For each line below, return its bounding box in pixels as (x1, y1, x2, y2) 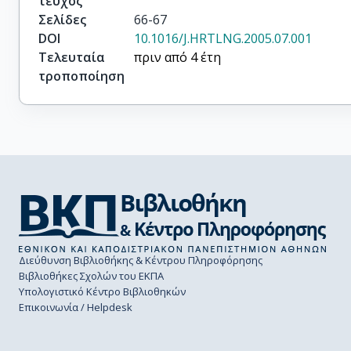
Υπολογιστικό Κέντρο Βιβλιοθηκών (19, 284, 186, 299)
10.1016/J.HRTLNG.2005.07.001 (134, 30, 313, 47)
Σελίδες (38, 11, 86, 28)
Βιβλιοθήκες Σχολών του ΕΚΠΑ (19, 269, 164, 283)
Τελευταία (38, 49, 105, 66)
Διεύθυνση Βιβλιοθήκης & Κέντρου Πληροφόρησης (19, 253, 262, 267)
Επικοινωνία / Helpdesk (19, 300, 132, 314)
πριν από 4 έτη (134, 49, 222, 66)
